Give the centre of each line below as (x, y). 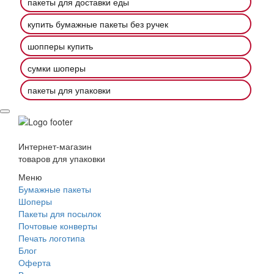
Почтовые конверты (58, 225)
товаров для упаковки (62, 158)
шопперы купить (60, 46)
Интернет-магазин (55, 146)
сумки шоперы (57, 68)
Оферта (35, 262)
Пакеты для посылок (60, 213)
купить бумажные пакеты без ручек (98, 24)
